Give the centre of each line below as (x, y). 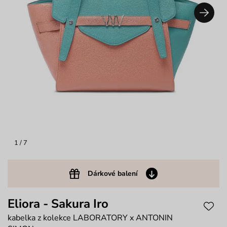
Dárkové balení (112, 174)
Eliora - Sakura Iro (58, 204)
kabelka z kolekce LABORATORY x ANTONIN (90, 218)
